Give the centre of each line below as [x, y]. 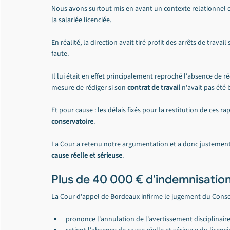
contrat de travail [154, 88]
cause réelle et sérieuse [87, 156]
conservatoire [72, 122]
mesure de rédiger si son [89, 88]
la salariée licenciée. [81, 20]
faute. [60, 54]
